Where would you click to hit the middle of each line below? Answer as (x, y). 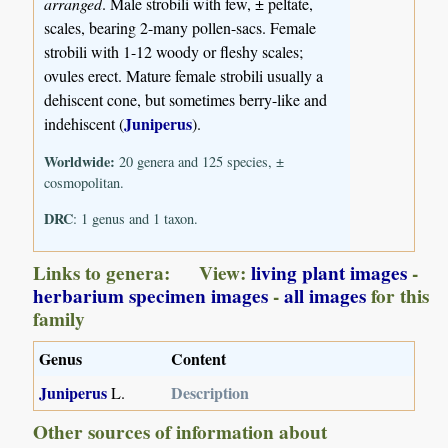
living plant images (329, 273)
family (59, 319)
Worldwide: (80, 162)
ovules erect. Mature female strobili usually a (184, 76)
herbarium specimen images (151, 296)
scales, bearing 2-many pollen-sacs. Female (180, 28)
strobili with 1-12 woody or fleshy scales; (174, 52)
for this (398, 296)
